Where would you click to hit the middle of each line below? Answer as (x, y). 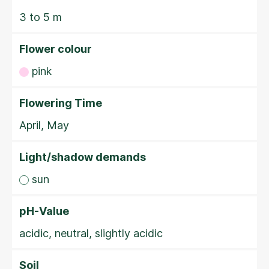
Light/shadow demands (83, 157)
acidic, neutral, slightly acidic (91, 233)
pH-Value (44, 211)
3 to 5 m (41, 17)
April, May (44, 125)
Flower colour (56, 49)
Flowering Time (61, 103)
